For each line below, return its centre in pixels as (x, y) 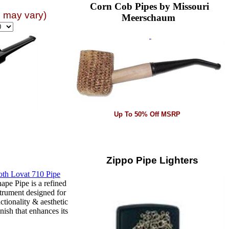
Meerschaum (148, 18)
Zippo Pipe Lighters (148, 160)
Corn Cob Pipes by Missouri (149, 6)
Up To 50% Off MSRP (147, 114)
